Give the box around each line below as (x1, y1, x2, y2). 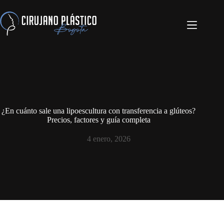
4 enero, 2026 (86, 134, 130, 143)
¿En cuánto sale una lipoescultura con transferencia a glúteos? (1, 106, 196, 115)
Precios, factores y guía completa (46, 115, 150, 124)
